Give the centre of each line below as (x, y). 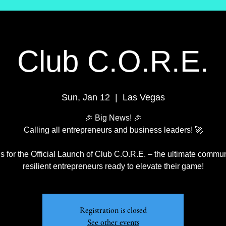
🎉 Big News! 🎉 (113, 118)
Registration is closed (113, 210)
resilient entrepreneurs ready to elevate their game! (113, 166)
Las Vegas (144, 97)
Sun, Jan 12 (86, 97)
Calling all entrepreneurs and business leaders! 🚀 (113, 130)
